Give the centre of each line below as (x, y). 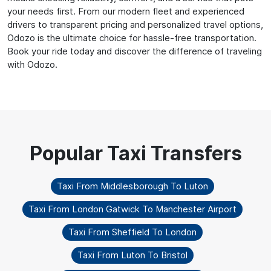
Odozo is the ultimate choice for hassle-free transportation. (132, 38)
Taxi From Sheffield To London (132, 232)
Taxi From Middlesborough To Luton (132, 186)
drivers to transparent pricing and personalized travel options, (135, 24)
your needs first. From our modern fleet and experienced (126, 11)
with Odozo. (32, 64)
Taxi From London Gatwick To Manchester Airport (132, 209)
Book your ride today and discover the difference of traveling (135, 51)
